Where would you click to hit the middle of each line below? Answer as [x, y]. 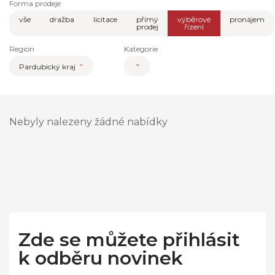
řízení [194, 27]
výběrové [194, 20]
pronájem [247, 20]
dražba [62, 20]
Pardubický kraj [48, 67]
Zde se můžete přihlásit [129, 240]
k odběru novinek [101, 258]
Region [22, 49]
